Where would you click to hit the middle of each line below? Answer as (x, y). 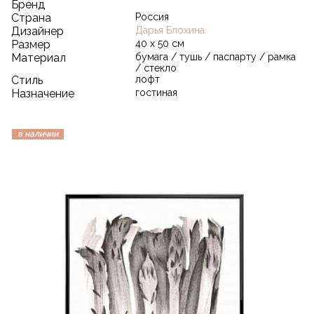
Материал (39, 57)
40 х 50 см (160, 43)
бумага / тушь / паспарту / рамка (216, 56)
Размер (31, 44)
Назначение (43, 93)
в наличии (38, 134)
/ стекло (156, 68)
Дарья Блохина (170, 30)
